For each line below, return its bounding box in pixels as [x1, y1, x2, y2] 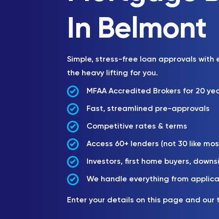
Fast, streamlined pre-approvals [87, 105, 210, 113]
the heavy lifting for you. [67, 69, 158, 77]
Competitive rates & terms [87, 123, 187, 131]
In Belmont [67, 15, 206, 44]
